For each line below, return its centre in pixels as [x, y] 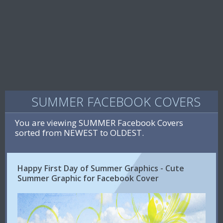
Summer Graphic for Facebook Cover [88, 178]
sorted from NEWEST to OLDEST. [79, 133]
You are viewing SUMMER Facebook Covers [99, 123]
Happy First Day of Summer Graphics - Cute [101, 168]
